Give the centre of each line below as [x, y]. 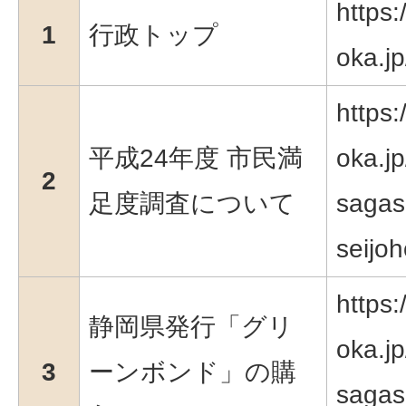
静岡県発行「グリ [191, 326]
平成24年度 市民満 [196, 158]
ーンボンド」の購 [193, 372]
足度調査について [192, 203]
